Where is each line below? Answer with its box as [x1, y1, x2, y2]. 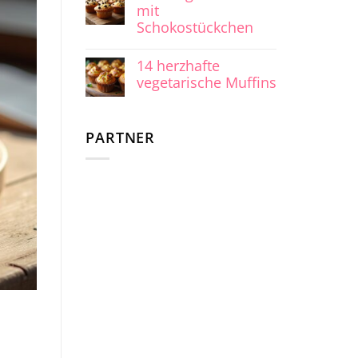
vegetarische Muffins [137, 73, 276, 93]
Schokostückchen [137, 18, 253, 38]
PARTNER [86, 127, 156, 147]
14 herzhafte [137, 56, 220, 76]
